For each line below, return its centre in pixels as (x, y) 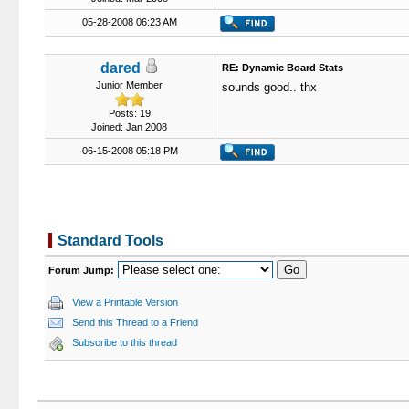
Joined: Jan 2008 (129, 127)
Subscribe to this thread (124, 342)
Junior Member (129, 85)
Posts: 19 (129, 113)
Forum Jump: (81, 270)
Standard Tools (110, 241)
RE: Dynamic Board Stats (282, 68)
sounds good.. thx (269, 87)
